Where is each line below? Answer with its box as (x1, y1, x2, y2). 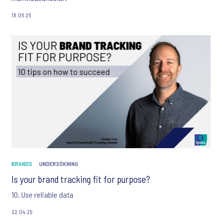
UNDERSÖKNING (39, 160, 78, 167)
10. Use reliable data (11, 189, 73, 199)
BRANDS (11, 160, 32, 167)
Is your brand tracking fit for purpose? (11, 173, 150, 185)
